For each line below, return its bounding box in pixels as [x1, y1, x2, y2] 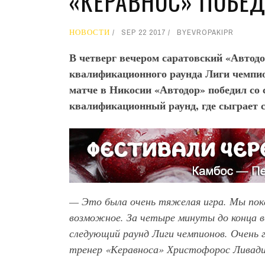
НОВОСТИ [69, 27, 110, 37]
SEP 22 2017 [121, 27, 166, 37]
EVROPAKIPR [187, 27, 234, 37]
